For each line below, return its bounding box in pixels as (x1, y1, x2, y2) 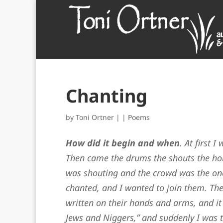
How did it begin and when (66, 137, 180, 149)
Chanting (66, 84, 147, 108)
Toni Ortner (76, 112, 114, 122)
